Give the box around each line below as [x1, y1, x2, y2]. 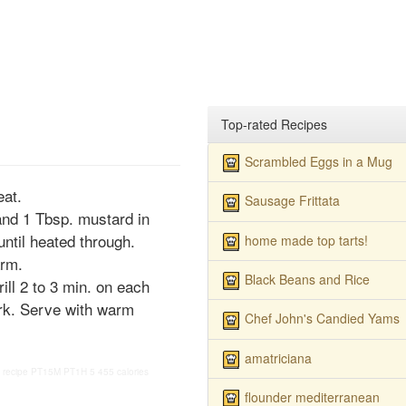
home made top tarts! [244, 230, 368, 249]
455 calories [98, 365, 149, 378]
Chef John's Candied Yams [244, 309, 400, 328]
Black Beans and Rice [244, 269, 370, 288]
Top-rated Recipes [220, 115, 327, 133]
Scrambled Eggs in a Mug [244, 152, 392, 170]
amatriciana [244, 348, 312, 367]
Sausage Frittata [244, 191, 340, 210]
